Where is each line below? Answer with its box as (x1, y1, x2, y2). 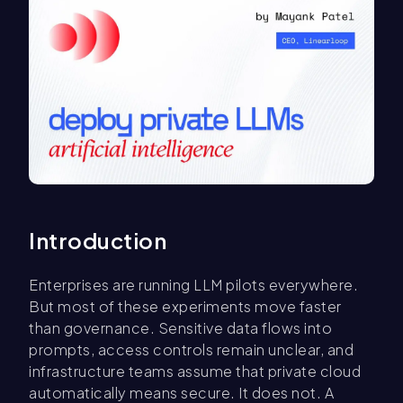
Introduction (29, 227, 166, 255)
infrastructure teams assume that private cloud (29, 362, 361, 381)
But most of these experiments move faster (29, 297, 342, 317)
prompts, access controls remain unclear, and (29, 340, 354, 360)
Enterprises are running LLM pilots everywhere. (29, 275, 358, 295)
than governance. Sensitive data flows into (29, 318, 332, 338)
